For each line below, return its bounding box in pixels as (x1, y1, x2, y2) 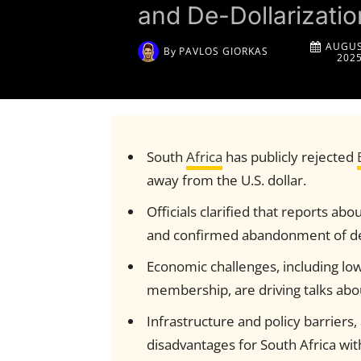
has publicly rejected (222, 147, 357, 167)
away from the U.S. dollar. (146, 171, 306, 190)
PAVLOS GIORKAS (179, 44, 269, 58)
